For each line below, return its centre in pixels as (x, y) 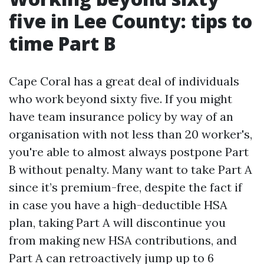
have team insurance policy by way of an (121, 116)
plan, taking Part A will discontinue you (117, 222)
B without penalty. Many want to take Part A (131, 169)
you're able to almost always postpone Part (129, 152)
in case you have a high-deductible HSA (118, 205)
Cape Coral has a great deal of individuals (124, 81)
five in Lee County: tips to (131, 21)
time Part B (62, 43)
